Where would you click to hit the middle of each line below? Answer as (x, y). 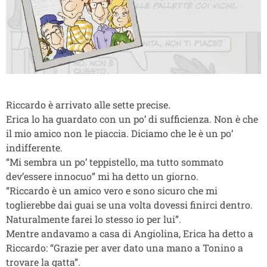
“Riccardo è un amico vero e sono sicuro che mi (112, 190)
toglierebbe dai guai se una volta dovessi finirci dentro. (129, 204)
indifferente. (34, 147)
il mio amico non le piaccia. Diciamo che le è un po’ (119, 133)
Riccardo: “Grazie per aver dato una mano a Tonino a (125, 247)
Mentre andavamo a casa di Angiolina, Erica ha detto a (130, 233)
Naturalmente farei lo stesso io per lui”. (94, 219)
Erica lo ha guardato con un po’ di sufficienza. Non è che (132, 119)
